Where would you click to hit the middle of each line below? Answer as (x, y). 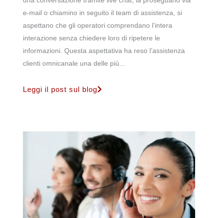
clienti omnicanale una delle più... (74, 64)
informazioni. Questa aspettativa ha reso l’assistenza (104, 51)
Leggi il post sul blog (60, 89)
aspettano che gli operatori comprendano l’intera (98, 26)
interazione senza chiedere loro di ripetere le (91, 38)
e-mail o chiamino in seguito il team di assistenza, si (102, 13)
